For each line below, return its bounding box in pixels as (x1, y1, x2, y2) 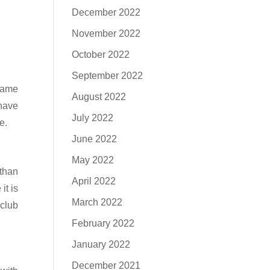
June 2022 (72, 134, 118, 144)
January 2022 (72, 239, 131, 250)
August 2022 (72, 92, 127, 102)
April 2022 (72, 176, 116, 186)
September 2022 (72, 71, 143, 81)
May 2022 (72, 155, 115, 165)
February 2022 (72, 218, 135, 228)
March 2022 (72, 197, 123, 207)
